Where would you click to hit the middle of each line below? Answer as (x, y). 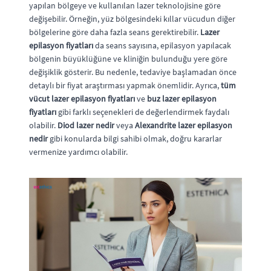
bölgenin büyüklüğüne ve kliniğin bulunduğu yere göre (128, 59)
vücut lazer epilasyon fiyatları (82, 99)
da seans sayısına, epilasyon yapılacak (162, 45)
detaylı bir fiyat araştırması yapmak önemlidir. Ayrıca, (125, 85)
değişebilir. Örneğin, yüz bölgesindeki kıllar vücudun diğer (132, 19)
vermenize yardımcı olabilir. (78, 152)
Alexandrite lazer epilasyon (184, 125)
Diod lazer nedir (86, 125)
